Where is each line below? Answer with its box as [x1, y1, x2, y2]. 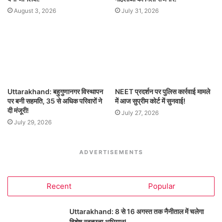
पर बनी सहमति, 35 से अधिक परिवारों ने [7, 97, 102, 106]
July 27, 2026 [121, 109, 159, 117]
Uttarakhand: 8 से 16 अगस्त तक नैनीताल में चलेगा [69, 207, 204, 216]
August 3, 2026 [14, 6, 56, 14]
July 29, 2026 [14, 118, 52, 126]
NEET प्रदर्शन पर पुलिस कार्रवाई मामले [115, 87, 210, 96]
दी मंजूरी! [7, 106, 29, 115]
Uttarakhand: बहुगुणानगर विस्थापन [7, 87, 103, 96]
